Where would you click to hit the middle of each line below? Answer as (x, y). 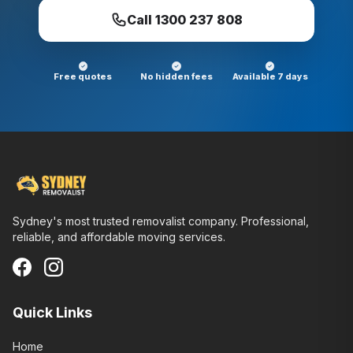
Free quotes (83, 76)
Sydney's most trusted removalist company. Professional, (161, 221)
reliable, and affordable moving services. (119, 237)
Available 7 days (270, 76)
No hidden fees (176, 76)
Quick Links (52, 312)
